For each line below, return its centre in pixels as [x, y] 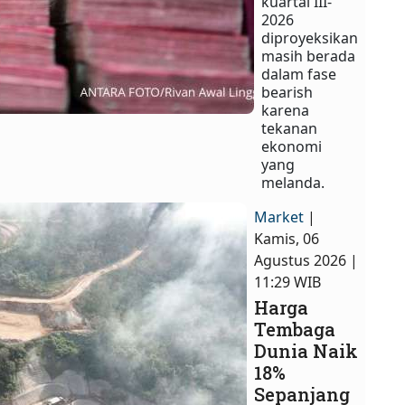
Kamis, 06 [287, 239]
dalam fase [299, 74]
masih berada [309, 56]
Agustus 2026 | [306, 260]
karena [286, 110]
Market [279, 217]
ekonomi [292, 146]
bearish [287, 92]
